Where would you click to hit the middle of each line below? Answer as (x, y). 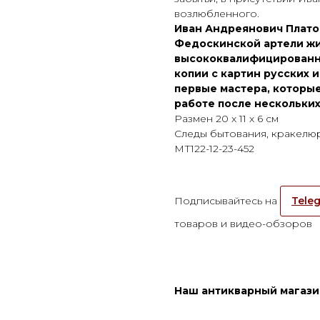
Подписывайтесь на (227, 201)
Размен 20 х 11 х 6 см (226, 119)
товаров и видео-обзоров (243, 224)
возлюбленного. (217, 14)
